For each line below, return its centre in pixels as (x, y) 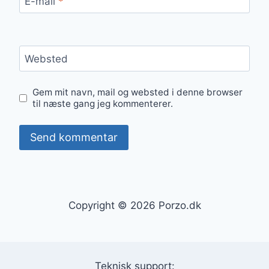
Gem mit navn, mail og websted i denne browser (138, 92)
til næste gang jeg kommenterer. (103, 104)
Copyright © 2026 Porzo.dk (134, 206)
